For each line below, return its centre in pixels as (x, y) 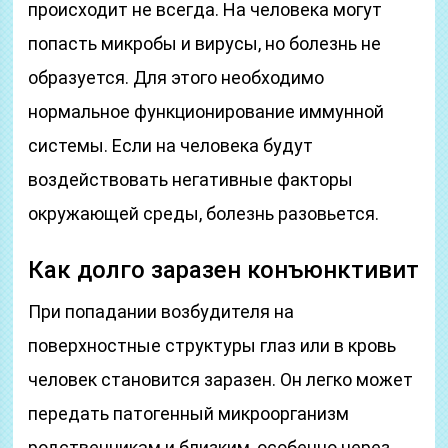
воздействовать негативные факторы (191, 179)
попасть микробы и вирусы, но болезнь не (205, 43)
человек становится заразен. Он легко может (221, 379)
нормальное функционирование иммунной (206, 111)
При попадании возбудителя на (161, 311)
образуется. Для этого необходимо (176, 77)
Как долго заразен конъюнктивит (224, 270)
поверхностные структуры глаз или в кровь (212, 345)
